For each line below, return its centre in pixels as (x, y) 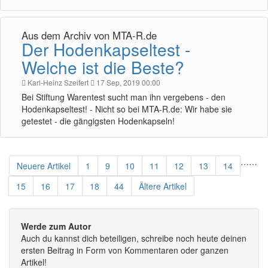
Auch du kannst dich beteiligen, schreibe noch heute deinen (134, 238)
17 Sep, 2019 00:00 (127, 82)
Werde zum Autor (56, 226)
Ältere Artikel (163, 186)
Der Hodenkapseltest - (106, 49)
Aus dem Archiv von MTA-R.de (89, 36)
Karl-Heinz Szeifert (59, 82)
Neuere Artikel (44, 166)
